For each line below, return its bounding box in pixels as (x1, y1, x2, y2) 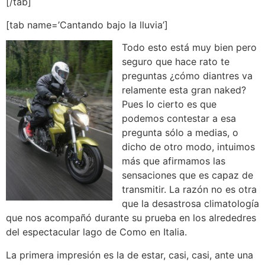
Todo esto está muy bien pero (122, 41, 257, 54)
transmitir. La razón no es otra (122, 183, 257, 196)
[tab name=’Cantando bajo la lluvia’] (6, 18, 168, 31)
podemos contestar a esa (122, 112, 236, 125)
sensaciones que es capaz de (122, 169, 253, 182)
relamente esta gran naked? (122, 84, 246, 96)
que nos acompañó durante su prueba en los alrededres (6, 212, 256, 224)
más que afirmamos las (122, 155, 225, 167)
